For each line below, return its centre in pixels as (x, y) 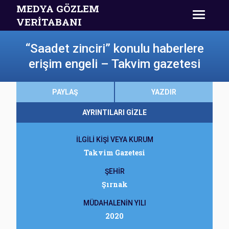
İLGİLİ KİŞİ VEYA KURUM (114, 140)
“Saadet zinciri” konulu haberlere (114, 49)
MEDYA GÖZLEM (58, 8)
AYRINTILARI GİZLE (114, 112)
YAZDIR (164, 92)
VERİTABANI (49, 22)
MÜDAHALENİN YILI (114, 203)
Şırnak (114, 184)
